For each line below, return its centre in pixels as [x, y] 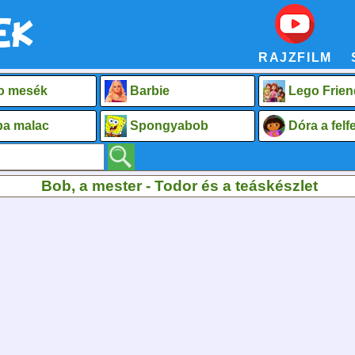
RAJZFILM [295, 57]
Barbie [149, 90]
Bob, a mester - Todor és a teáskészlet [179, 185]
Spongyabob [169, 125]
